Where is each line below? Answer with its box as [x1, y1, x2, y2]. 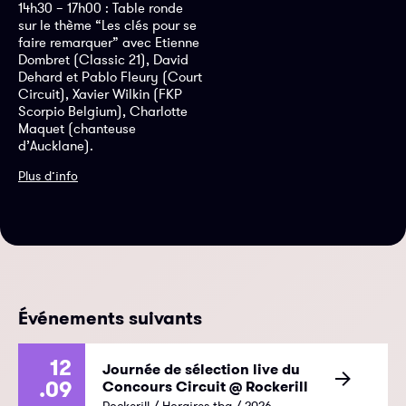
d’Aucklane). [18, 136, 93, 154]
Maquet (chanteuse [18, 119, 136, 137]
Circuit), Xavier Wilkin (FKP [18, 84, 182, 102]
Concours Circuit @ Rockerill [102, 376, 308, 396]
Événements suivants [18, 305, 202, 330]
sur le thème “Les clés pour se [18, 15, 197, 34]
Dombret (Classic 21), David [18, 50, 188, 68]
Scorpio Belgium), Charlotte [18, 101, 188, 120]
